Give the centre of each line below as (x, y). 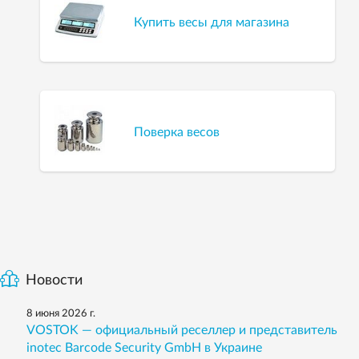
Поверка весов (177, 133)
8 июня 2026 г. (61, 313)
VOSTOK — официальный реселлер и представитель (182, 330)
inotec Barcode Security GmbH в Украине (144, 347)
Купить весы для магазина (212, 23)
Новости (54, 280)
